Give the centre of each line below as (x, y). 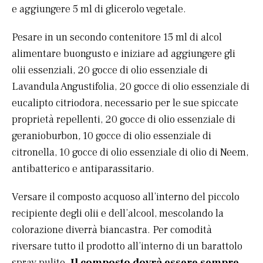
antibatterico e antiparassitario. (83, 169)
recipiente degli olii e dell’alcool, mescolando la (118, 214)
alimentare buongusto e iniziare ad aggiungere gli (124, 54)
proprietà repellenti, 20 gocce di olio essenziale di (124, 120)
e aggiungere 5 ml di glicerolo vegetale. (99, 9)
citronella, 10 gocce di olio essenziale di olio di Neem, (130, 153)
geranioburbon (45, 136)
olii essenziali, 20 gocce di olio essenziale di (110, 70)
